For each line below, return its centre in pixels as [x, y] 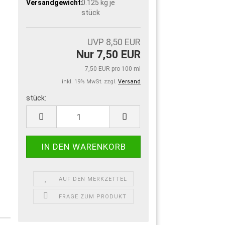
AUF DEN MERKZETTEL [93, 179]
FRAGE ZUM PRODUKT [93, 197]
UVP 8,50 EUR [114, 42]
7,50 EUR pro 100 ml [113, 69]
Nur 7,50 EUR [108, 55]
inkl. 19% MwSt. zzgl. [90, 82]
